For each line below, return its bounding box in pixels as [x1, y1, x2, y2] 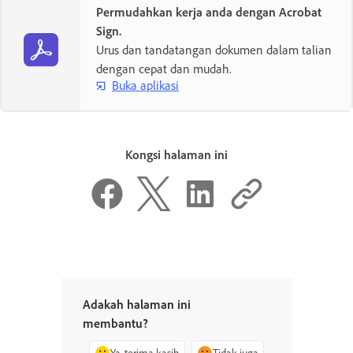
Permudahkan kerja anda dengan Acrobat [96, 3, 321, 20]
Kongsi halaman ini [125, 146, 228, 162]
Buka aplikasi [112, 77, 179, 94]
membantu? [82, 315, 148, 332]
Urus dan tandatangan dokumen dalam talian [96, 41, 332, 58]
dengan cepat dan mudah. [96, 60, 232, 76]
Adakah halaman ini [82, 296, 191, 313]
